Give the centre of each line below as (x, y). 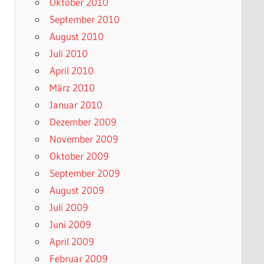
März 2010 (72, 88)
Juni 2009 (70, 225)
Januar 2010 (76, 105)
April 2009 (71, 242)
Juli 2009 (68, 207)
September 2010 (84, 19)
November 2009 (83, 139)
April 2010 (71, 71)
